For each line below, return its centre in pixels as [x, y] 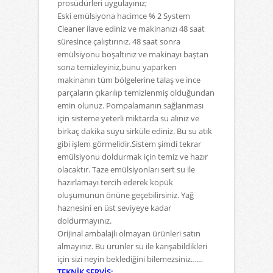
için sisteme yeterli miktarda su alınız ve [128, 118]
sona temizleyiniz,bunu [99, 67]
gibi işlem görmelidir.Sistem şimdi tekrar [129, 144]
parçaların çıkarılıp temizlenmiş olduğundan [136, 93]
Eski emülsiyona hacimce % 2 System [124, 16]
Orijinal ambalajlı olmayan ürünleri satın [129, 233]
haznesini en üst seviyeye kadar [114, 208]
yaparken [160, 67]
